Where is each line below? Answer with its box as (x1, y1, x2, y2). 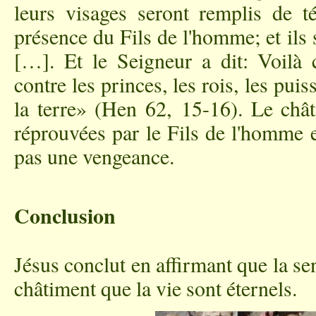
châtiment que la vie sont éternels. (14, 274, 297, 303)
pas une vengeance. (14, 142, 174, 171)
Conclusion (14, 200, 116, 231)
